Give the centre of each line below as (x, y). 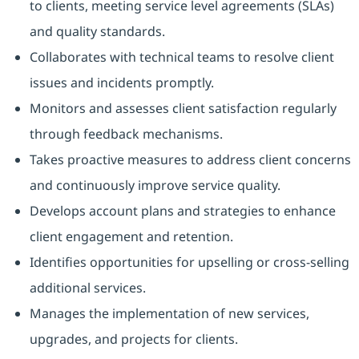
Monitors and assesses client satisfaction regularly (183, 109)
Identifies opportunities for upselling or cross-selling (189, 262)
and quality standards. (97, 32)
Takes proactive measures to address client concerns (190, 160)
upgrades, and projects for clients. (133, 339)
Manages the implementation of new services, (169, 314)
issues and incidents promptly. (121, 83)
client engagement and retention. (131, 237)
